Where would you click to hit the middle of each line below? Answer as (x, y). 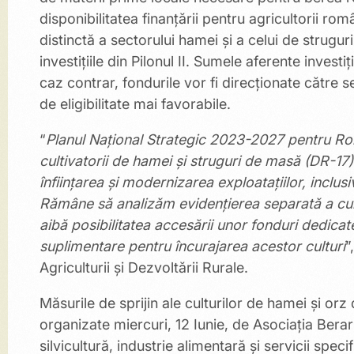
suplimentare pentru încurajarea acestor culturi (192, 246)
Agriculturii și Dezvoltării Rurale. (146, 267)
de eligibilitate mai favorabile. (137, 104)
